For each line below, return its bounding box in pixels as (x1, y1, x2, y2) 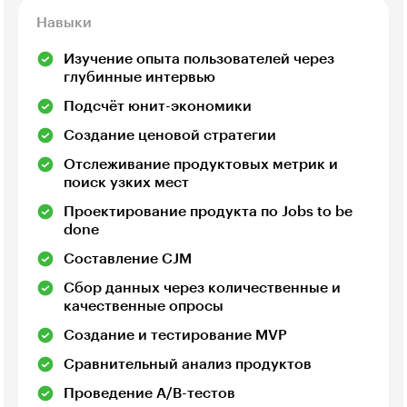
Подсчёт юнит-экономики (64, 98, 252, 114)
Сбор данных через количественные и (64, 280, 341, 295)
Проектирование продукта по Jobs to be (64, 203, 352, 219)
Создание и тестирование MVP (64, 327, 287, 342)
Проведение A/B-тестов (64, 385, 235, 401)
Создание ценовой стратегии (64, 127, 276, 143)
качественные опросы (64, 298, 223, 313)
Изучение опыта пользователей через (64, 51, 334, 66)
